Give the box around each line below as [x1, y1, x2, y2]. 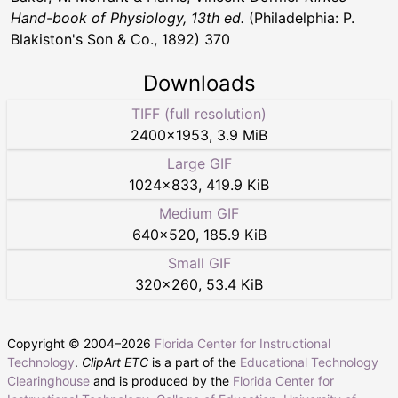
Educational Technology [240, 354, 378, 370]
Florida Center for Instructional [155, 335, 330, 351]
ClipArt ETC [82, 354, 148, 370]
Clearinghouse [7, 372, 90, 388]
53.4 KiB [206, 275, 263, 293]
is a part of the [148, 354, 240, 370]
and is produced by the [90, 372, 233, 388]
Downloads [142, 69, 256, 96]
